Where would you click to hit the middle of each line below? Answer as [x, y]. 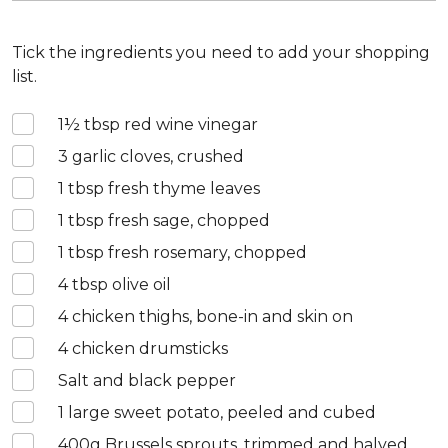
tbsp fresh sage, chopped [167, 220]
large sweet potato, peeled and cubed [220, 412]
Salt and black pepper [147, 380]
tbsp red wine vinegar [169, 124]
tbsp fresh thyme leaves [162, 188]
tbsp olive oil [119, 284]
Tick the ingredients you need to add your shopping [221, 52]
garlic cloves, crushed [156, 156]
